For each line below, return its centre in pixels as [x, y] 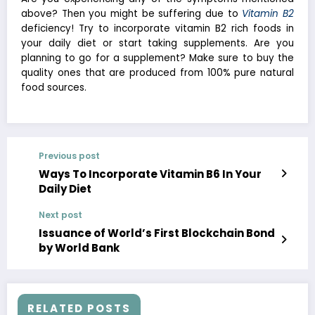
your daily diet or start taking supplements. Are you [157, 44]
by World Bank [79, 248]
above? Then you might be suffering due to [132, 14]
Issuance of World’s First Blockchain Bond [157, 233]
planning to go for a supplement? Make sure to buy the [157, 58]
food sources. [54, 88]
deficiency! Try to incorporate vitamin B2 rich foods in [157, 29]
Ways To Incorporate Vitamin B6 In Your [150, 174]
